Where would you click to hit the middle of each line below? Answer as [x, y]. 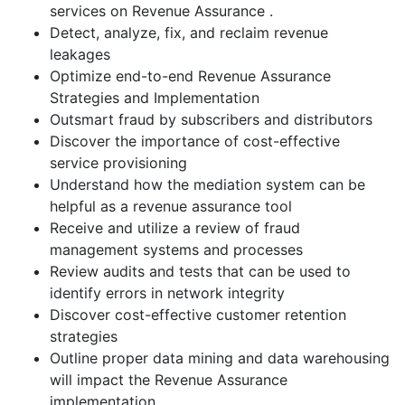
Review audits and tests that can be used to [200, 271]
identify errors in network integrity [167, 293]
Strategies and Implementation [155, 98]
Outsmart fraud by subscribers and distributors [211, 119]
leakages [80, 54]
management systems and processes [176, 250]
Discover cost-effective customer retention [198, 315]
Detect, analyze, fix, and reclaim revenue [189, 33]
